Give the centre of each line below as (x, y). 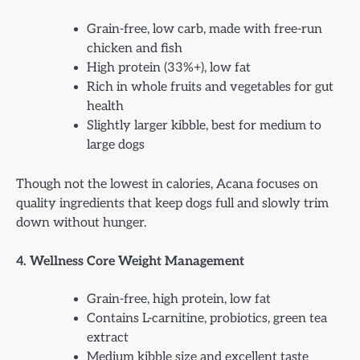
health (105, 106)
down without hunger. (81, 222)
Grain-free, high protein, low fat (179, 300)
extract (108, 338)
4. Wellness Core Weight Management (130, 262)
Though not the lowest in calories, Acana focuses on (167, 184)
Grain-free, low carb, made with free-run (205, 29)
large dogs (116, 145)
